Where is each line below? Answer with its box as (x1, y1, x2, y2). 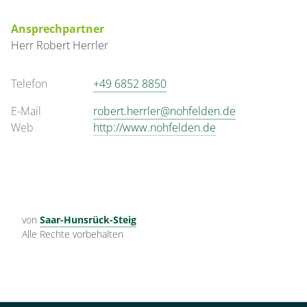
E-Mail (11, 103, 41, 119)
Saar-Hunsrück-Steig (40, 213, 136, 226)
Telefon (11, 76, 47, 91)
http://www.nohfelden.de (93, 120, 216, 135)
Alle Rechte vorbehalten (22, 228, 123, 241)
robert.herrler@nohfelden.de (93, 103, 236, 119)
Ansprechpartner (11, 21, 104, 36)
